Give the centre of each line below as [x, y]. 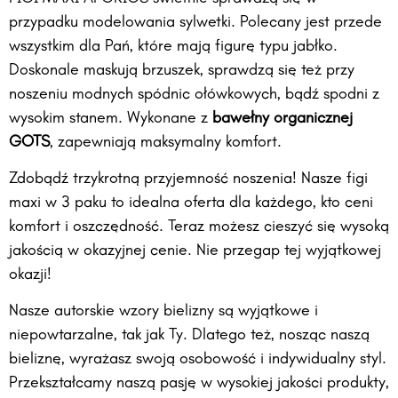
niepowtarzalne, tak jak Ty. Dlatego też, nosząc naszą [189, 336]
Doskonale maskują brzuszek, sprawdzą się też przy [182, 70]
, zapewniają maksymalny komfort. [166, 142]
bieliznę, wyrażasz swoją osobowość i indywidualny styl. [198, 360]
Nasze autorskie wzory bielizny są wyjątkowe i [163, 312]
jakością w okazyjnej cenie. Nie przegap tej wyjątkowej [195, 251]
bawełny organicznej [283, 118]
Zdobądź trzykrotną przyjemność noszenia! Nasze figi [188, 179]
